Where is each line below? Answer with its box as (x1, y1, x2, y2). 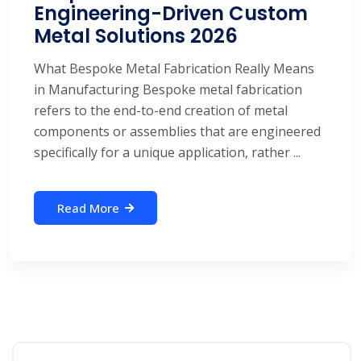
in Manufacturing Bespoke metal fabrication (34, 81, 302, 98)
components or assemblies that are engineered (34, 122, 321, 140)
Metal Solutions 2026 (34, 23, 238, 49)
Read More (57, 200, 119, 216)
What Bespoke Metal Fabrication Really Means (34, 60, 314, 77)
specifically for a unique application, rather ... (34, 143, 301, 161)
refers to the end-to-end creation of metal (34, 102, 288, 119)
